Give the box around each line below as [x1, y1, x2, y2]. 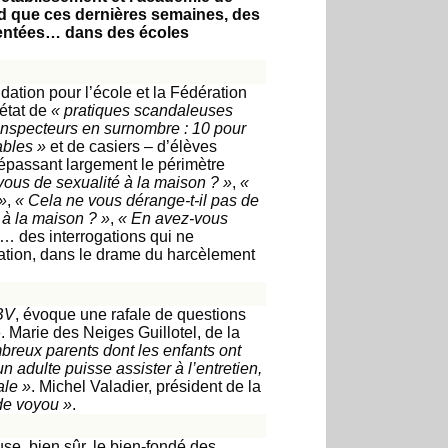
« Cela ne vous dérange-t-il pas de [15, 192, 259, 209]
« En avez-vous [118, 210, 228, 227]
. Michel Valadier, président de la [31, 378, 261, 395]
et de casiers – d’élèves [46, 138, 217, 155]
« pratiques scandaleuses [51, 102, 233, 119]
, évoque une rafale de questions [15, 306, 246, 323]
